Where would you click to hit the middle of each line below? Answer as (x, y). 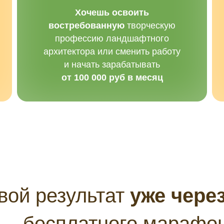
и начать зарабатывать (112, 64)
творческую (150, 25)
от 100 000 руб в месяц (112, 77)
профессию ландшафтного (112, 38)
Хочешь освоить (112, 12)
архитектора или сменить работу (112, 51)
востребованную (86, 25)
